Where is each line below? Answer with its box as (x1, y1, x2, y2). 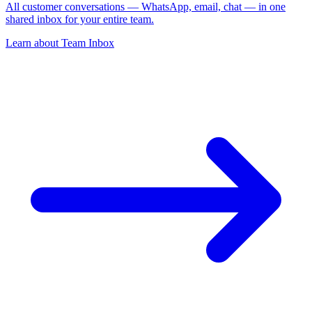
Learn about (6, 36, 61, 49)
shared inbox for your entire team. (6, 13, 154, 25)
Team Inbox (61, 36, 114, 49)
